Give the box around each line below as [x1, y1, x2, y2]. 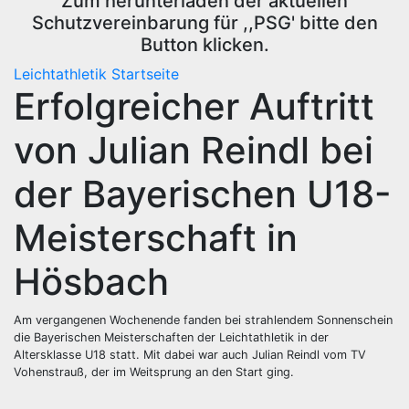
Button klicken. [140, 33, 269, 56]
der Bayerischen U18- [14, 171, 392, 216]
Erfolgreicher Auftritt [14, 83, 374, 129]
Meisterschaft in [14, 215, 298, 260]
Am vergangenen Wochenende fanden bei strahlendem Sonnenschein [14, 312, 393, 327]
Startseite [111, 64, 179, 83]
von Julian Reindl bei [14, 127, 373, 173]
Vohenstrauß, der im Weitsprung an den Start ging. [14, 364, 294, 379]
